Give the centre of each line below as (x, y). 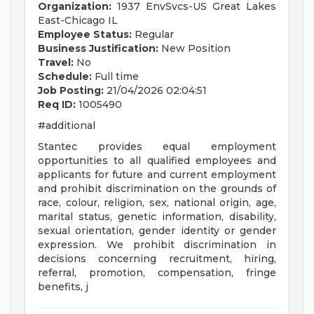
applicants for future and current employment (157, 175)
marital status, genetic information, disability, (157, 217)
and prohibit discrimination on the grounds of (157, 189)
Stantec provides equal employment (157, 147)
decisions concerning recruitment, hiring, (157, 259)
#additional (67, 126)
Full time (115, 77)
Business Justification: (98, 49)
